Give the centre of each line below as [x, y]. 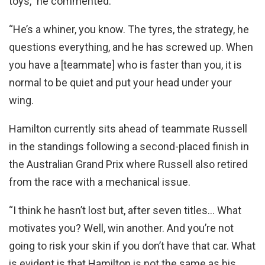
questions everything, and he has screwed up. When [131, 47]
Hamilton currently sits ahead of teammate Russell [128, 128]
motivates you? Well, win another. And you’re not [121, 228]
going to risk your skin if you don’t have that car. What [132, 245]
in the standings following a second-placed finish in [129, 146]
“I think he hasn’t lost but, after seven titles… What [125, 210]
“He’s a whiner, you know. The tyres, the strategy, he [129, 29]
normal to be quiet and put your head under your [120, 82]
